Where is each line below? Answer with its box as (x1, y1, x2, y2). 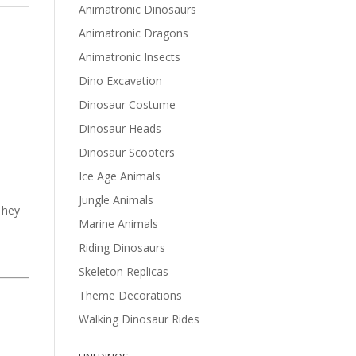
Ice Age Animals (78, 168, 161, 184)
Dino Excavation (78, 72, 162, 88)
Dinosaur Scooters (78, 144, 175, 160)
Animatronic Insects (78, 48, 180, 64)
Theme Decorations (78, 287, 182, 303)
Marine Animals (78, 215, 158, 231)
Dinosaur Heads (78, 120, 161, 136)
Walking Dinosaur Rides (78, 311, 199, 327)
